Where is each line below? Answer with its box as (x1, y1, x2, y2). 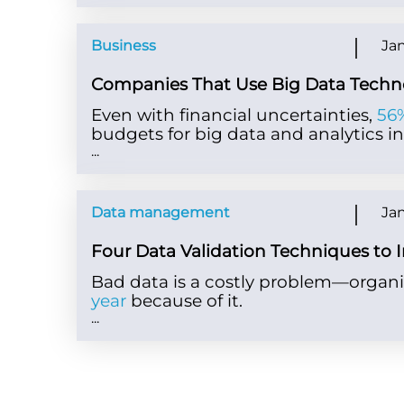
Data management (91, 204, 231, 222)
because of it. (131, 290, 243, 312)
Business (91, 37, 157, 55)
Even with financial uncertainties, (91, 105, 378, 126)
